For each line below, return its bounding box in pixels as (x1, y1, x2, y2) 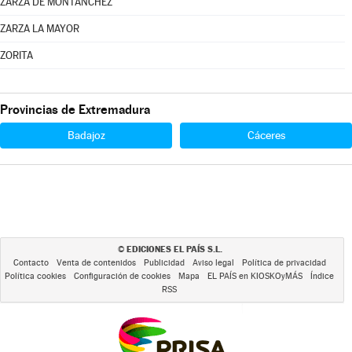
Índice (310, 271, 334, 281)
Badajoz (67, 129, 105, 141)
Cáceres (247, 129, 285, 141)
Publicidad (143, 258, 185, 268)
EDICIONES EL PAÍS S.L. (126, 244, 222, 255)
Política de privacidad (241, 258, 326, 268)
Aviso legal (192, 258, 234, 268)
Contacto (13, 258, 49, 268)
